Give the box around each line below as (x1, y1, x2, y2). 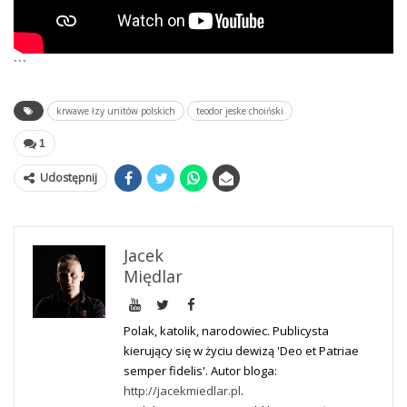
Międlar (124, 265, 183, 288)
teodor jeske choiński (196, 104, 283, 118)
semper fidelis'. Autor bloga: (124, 362, 277, 380)
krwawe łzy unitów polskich (56, 104, 175, 118)
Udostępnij (40, 170, 97, 186)
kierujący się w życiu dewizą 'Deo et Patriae (124, 342, 359, 360)
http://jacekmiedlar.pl (124, 382, 241, 400)
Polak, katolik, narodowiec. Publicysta (124, 323, 329, 340)
